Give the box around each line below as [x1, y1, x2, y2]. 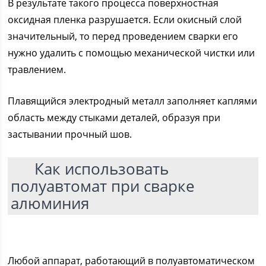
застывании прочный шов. [8, 128, 132, 141]
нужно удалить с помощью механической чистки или [8, 46, 255, 60]
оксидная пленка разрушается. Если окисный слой [8, 13, 242, 27]
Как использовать [34, 158, 169, 180]
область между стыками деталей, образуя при [8, 111, 221, 125]
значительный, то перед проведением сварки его [8, 30, 239, 43]
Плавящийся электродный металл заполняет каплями [8, 94, 258, 108]
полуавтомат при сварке [11, 175, 195, 197]
